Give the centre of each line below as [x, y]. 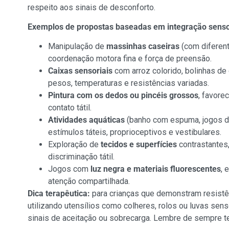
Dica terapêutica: [59, 194]
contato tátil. [70, 108]
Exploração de [74, 145]
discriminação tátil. [81, 157]
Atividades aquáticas [86, 120]
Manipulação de [77, 47]
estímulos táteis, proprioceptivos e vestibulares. [134, 132]
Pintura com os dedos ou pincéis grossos [123, 96]
